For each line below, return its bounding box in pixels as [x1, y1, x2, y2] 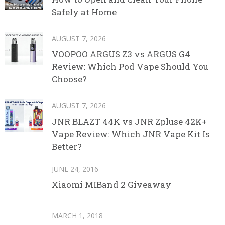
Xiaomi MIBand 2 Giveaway [52, 179, 171, 190]
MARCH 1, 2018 [52, 211, 103, 221]
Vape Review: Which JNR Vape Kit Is [52, 128, 210, 140]
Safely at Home [52, 6, 117, 18]
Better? [52, 141, 82, 152]
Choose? [52, 73, 87, 85]
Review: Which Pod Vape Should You [52, 61, 208, 72]
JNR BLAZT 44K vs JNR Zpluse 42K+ [52, 116, 207, 127]
